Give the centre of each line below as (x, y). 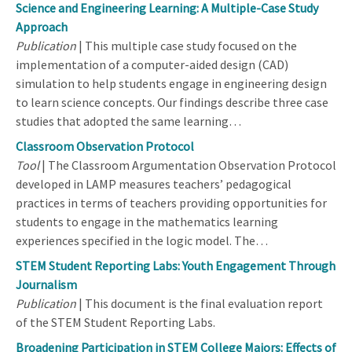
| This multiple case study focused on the (187, 45)
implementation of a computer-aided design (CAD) (152, 64)
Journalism (46, 284)
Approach (42, 26)
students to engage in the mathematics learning (147, 221)
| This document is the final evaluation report (200, 303)
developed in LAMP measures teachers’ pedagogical (154, 183)
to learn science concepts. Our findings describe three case (172, 102)
